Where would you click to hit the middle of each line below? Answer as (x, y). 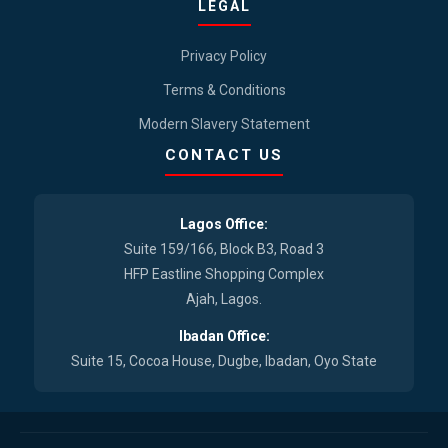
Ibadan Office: (224, 335)
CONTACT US (224, 154)
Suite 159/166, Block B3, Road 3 (224, 248)
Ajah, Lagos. (224, 298)
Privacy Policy (224, 55)
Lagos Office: (224, 223)
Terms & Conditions (224, 89)
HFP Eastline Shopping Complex (224, 273)
